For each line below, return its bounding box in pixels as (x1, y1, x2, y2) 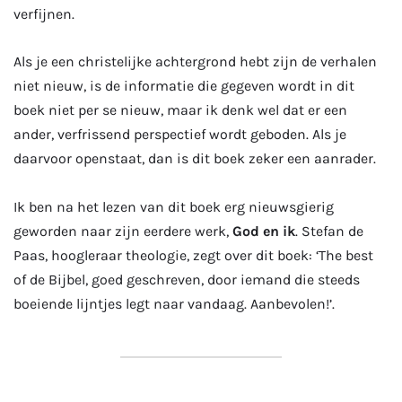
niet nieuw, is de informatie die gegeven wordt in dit (13, 77, 354, 95)
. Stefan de (295, 222, 363, 240)
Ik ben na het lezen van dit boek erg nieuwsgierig (13, 197, 334, 215)
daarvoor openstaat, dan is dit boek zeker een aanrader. (13, 150, 380, 168)
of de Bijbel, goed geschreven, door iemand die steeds (13, 270, 360, 288)
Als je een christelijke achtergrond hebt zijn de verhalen (13, 53, 377, 71)
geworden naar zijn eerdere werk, (13, 222, 232, 240)
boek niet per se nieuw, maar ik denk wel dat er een (13, 101, 347, 119)
